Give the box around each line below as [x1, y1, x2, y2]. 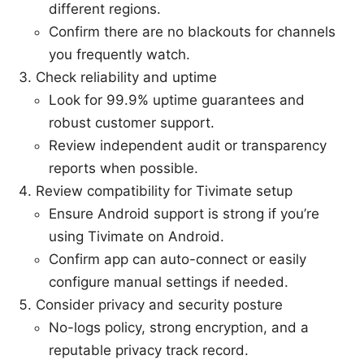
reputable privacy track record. [49, 341, 249, 358]
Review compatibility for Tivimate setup [36, 182, 292, 199]
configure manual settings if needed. [49, 273, 288, 290]
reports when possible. [49, 159, 198, 176]
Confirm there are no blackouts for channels [49, 23, 336, 40]
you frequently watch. [49, 45, 190, 63]
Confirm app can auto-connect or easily [49, 250, 306, 267]
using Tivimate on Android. [49, 227, 224, 245]
